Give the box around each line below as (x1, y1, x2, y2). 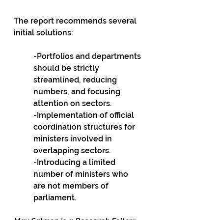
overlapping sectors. (33, 146, 112, 155)
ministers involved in (33, 134, 114, 143)
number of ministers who (33, 169, 130, 179)
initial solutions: (14, 28, 75, 37)
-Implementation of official (33, 110, 136, 120)
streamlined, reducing (33, 75, 119, 84)
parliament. (33, 193, 78, 202)
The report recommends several (14, 16, 138, 26)
